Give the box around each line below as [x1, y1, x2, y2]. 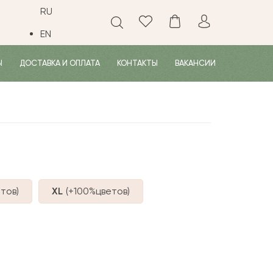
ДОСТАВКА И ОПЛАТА [19, 58, 100, 68]
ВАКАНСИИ [175, 58, 216, 68]
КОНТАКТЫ [117, 58, 158, 68]
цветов [96, 185, 127, 197]
